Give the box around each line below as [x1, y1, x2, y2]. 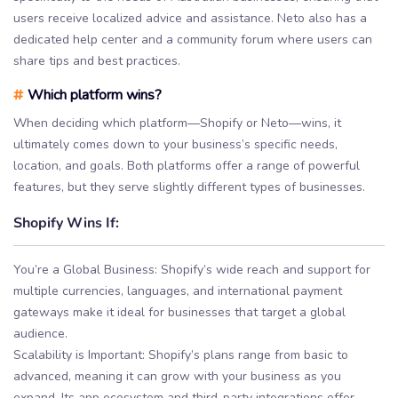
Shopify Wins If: [13, 211, 119, 231]
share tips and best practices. [13, 52, 180, 69]
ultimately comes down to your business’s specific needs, [13, 135, 338, 153]
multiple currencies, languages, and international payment [13, 283, 342, 300]
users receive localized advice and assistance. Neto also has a [13, 9, 367, 27]
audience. [13, 325, 68, 343]
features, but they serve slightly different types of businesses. [13, 178, 365, 195]
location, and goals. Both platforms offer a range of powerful [13, 156, 360, 174]
